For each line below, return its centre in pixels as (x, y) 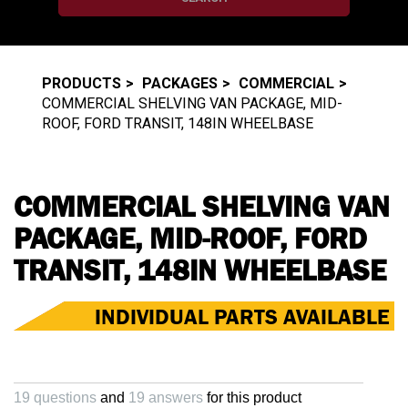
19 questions (55, 397)
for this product (252, 397)
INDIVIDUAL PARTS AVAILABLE (242, 316)
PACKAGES (180, 83)
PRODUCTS (82, 83)
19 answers (166, 397)
